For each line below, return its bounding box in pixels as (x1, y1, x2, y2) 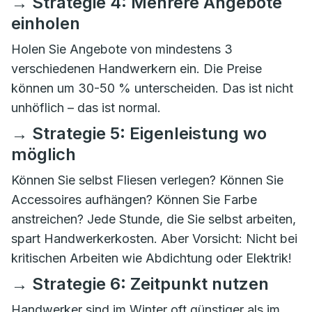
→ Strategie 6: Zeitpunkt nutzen (11, 274, 269, 294)
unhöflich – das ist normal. (11, 100, 161, 115)
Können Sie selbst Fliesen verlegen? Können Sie (11, 173, 283, 187)
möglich (11, 144, 76, 164)
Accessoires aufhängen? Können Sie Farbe (11, 192, 257, 207)
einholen (11, 13, 80, 33)
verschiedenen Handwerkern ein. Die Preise (11, 61, 262, 76)
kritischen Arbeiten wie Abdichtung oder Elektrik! (11, 251, 292, 265)
